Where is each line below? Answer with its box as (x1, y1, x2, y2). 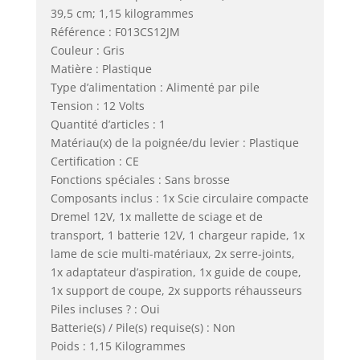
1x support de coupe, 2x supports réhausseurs (50, 282, 302, 298)
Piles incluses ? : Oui (50, 301, 160, 317)
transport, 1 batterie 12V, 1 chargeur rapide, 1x (50, 227, 305, 243)
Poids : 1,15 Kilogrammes (50, 337, 186, 354)
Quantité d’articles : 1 (50, 116, 166, 132)
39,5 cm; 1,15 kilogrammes (50, 5, 194, 21)
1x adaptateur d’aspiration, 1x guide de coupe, (50, 264, 301, 280)
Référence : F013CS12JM (50, 23, 180, 39)
